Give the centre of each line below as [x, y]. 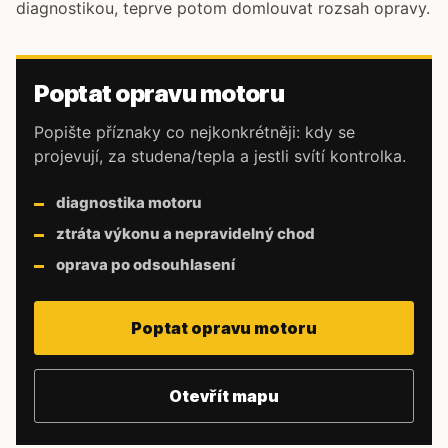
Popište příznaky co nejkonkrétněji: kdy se [194, 132]
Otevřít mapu [224, 396]
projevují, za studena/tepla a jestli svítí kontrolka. [220, 156]
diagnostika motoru [129, 202]
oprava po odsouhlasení [145, 264]
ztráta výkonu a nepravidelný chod [185, 233]
